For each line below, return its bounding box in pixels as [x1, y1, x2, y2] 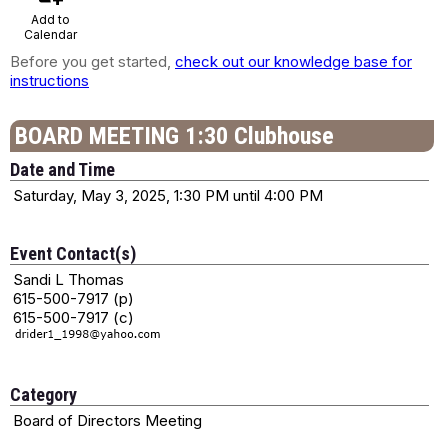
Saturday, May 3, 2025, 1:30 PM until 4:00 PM [13, 186, 323, 205]
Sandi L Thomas [13, 270, 124, 289]
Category [10, 384, 77, 405]
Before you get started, [10, 52, 175, 71]
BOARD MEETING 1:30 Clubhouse [15, 122, 334, 150]
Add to [30, 12, 70, 27]
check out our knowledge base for [175, 52, 412, 71]
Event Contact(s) [10, 243, 136, 264]
